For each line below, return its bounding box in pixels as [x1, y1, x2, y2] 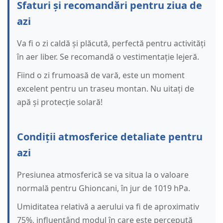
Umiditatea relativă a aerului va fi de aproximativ [17, 201, 199, 213]
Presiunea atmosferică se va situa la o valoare [17, 169, 189, 181]
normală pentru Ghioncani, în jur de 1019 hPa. [17, 183, 190, 194]
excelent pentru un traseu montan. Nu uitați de [17, 83, 194, 95]
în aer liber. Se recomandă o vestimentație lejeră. [17, 51, 199, 63]
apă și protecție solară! [17, 97, 103, 108]
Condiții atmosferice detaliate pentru [17, 130, 203, 144]
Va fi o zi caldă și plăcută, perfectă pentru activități [17, 38, 206, 49]
